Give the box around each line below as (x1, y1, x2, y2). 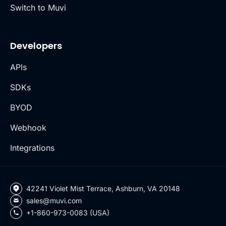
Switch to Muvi (10, 2, 66, 13)
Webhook (10, 122, 46, 133)
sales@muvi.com (26, 196, 82, 205)
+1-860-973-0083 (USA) (26, 208, 109, 217)
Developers (10, 39, 62, 52)
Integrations (10, 142, 54, 153)
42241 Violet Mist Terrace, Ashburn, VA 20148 (26, 184, 180, 193)
